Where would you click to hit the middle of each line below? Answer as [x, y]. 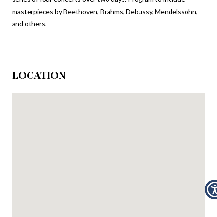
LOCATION [39, 74]
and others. [29, 23]
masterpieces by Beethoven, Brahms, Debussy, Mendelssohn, [105, 11]
